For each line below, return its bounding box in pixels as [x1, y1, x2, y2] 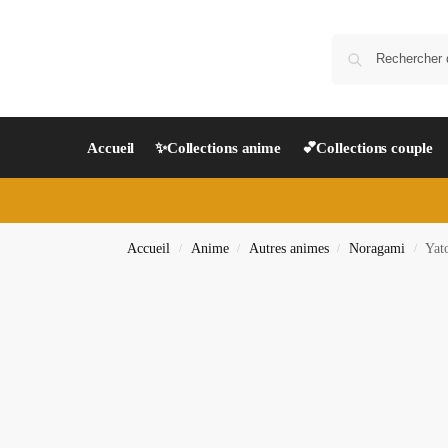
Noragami [349, 241, 406, 256]
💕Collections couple [301, 140, 433, 156]
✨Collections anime [154, 140, 282, 156]
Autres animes [248, 241, 329, 256]
